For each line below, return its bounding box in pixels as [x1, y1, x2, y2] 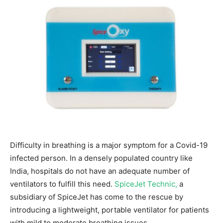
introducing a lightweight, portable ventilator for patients [10, 205, 209, 215]
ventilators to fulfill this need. [10, 179, 114, 189]
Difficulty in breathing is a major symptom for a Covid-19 [10, 140, 208, 150]
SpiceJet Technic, [114, 179, 177, 189]
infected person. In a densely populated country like [10, 153, 193, 163]
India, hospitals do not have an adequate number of [10, 166, 190, 176]
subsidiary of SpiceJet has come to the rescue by [10, 192, 183, 202]
